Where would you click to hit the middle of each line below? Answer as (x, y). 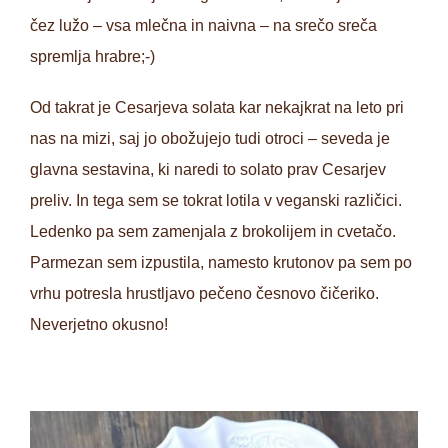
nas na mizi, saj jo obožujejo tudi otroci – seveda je (210, 138)
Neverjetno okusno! (99, 324)
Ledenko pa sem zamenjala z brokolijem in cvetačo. (213, 231)
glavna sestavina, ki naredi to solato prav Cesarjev (208, 169)
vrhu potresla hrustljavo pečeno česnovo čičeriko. (204, 293)
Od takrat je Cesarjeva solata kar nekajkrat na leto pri (217, 107)
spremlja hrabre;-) (92, 56)
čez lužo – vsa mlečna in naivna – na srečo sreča (203, 25)
